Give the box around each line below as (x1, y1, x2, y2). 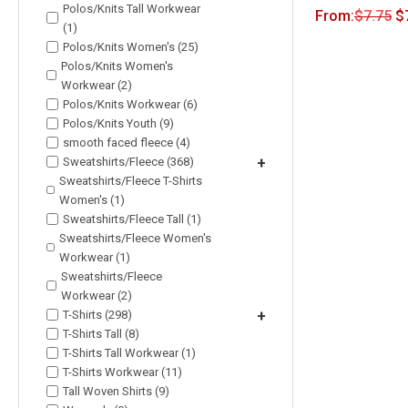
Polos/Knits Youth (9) (63, 116, 174, 130)
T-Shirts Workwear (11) (63, 364, 182, 379)
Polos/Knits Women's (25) (63, 39, 199, 54)
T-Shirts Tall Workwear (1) (63, 345, 196, 360)
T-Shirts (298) (63, 307, 132, 321)
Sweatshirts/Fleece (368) (63, 154, 194, 168)
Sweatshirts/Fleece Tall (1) (63, 211, 201, 226)
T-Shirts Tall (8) (63, 326, 139, 341)
